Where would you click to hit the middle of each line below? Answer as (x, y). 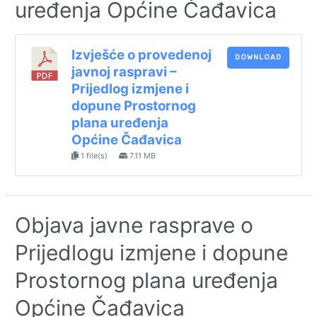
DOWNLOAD (258, 57)
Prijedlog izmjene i (130, 88)
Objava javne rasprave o (134, 225)
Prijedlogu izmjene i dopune (152, 252)
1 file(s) (94, 155)
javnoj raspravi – (123, 71)
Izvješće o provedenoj (141, 54)
